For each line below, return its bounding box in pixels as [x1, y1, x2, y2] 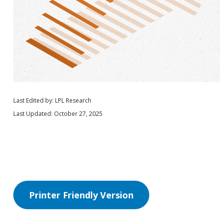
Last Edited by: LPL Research [13, 96, 91, 105]
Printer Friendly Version [28, 189, 134, 201]
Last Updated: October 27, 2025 [13, 110, 103, 118]
